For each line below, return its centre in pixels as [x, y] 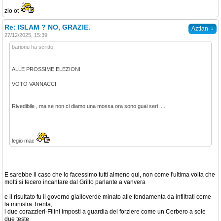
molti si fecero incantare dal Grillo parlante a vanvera [75, 182]
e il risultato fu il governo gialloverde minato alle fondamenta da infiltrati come [108, 197]
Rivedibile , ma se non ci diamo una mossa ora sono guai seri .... [89, 106]
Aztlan [200, 29]
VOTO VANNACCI [34, 84]
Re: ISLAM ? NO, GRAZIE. [47, 27]
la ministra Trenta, [28, 204]
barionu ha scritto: [33, 47]
